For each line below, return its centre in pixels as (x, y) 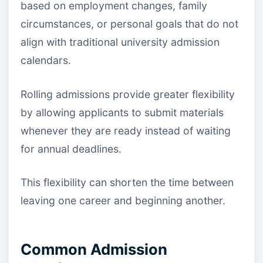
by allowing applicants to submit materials (122, 112)
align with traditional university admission (120, 42)
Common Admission (94, 249)
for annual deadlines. (71, 149)
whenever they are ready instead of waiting (126, 130)
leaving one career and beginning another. (123, 201)
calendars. (46, 60)
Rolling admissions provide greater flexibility (128, 94)
